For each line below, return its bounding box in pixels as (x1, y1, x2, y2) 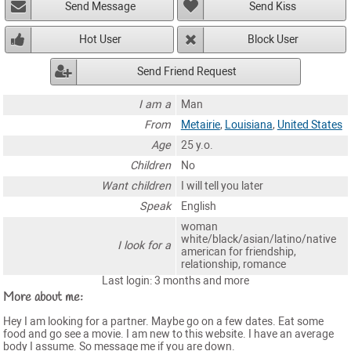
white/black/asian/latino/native (180, 232, 336, 246)
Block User (247, 32, 299, 46)
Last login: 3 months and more (102, 273, 249, 288)
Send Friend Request (136, 64, 237, 78)
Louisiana (224, 118, 273, 132)
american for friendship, (180, 244, 296, 259)
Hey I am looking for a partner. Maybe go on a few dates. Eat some (3, 314, 324, 328)
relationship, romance (180, 257, 286, 271)
